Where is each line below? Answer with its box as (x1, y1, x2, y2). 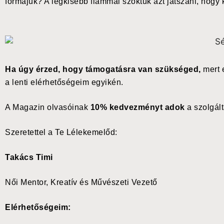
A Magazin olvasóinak (5, 103, 90, 112)
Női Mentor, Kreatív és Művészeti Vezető (5, 178, 157, 187)
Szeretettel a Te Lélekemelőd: (5, 128, 117, 137)
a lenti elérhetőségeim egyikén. (5, 78, 123, 87)
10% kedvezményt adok (90, 103, 185, 112)
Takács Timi (5, 153, 163, 162)
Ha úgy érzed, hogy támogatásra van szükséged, (5, 65, 201, 74)
